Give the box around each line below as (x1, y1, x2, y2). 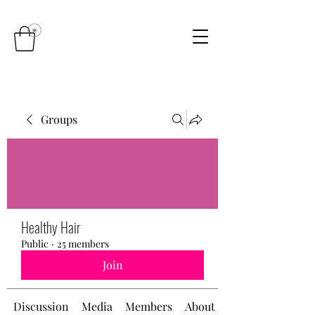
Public (21, 237, 49, 250)
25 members (57, 237, 109, 250)
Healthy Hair (21, 217, 81, 238)
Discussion (13, 299, 69, 314)
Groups (41, 112, 77, 127)
